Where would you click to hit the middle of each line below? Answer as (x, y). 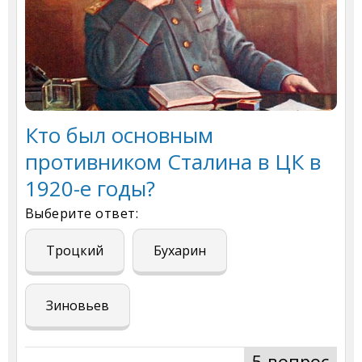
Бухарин (180, 251)
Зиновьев (78, 306)
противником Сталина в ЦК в (173, 162)
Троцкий (75, 251)
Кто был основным (119, 135)
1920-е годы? (90, 189)
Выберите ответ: (82, 214)
